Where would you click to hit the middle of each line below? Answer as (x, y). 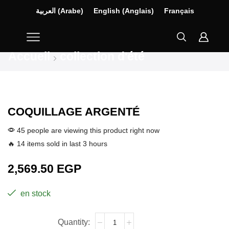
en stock (35, 194)
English (107, 11)
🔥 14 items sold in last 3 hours (58, 144)
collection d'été (102, 56)
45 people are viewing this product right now (87, 131)
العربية (46, 11)
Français (179, 11)
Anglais (138, 11)
